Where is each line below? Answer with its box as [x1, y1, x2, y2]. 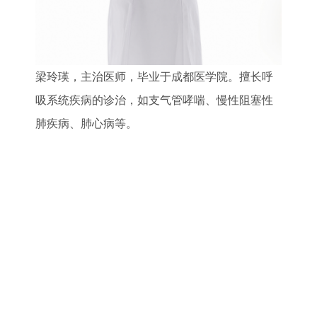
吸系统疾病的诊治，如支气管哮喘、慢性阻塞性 [35, 94, 273, 107]
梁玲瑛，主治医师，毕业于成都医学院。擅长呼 [35, 71, 273, 83]
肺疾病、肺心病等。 [35, 117, 137, 130]
